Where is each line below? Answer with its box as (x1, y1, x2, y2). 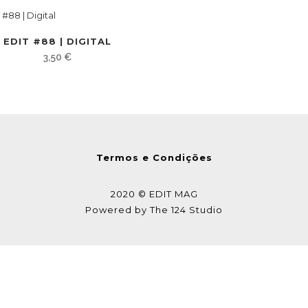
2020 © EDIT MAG (110, 188, 198, 199)
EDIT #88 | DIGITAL (3, 36, 111, 47)
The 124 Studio (150, 204, 223, 215)
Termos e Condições (96, 152, 212, 163)
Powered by (85, 204, 150, 215)
